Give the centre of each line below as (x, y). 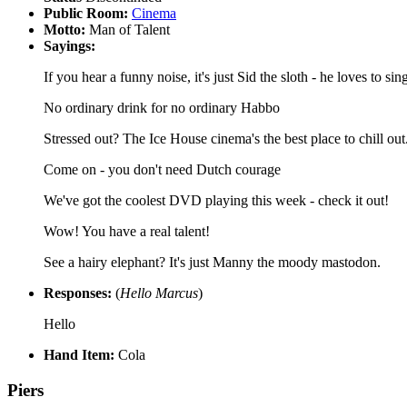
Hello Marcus (159, 293)
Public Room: (86, 14)
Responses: (78, 293)
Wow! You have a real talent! (127, 232)
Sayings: (69, 46)
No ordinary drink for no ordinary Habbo (162, 108)
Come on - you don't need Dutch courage (162, 170)
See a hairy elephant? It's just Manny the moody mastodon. (212, 263)
